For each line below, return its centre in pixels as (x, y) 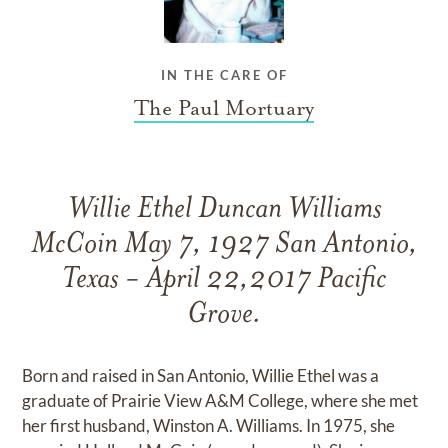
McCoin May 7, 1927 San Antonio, (224, 246)
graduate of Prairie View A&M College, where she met (220, 401)
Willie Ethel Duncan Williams (224, 211)
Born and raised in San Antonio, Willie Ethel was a (201, 376)
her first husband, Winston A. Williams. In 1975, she (209, 426)
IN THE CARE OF (224, 75)
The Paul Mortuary (224, 108)
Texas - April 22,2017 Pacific (224, 281)
